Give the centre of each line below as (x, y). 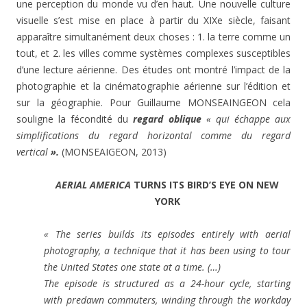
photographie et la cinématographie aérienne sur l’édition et (153, 86)
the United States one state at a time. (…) (132, 267)
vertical (34, 151)
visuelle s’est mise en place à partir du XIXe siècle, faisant (153, 20)
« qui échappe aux (248, 119)
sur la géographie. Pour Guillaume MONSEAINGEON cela (153, 102)
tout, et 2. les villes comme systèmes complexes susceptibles (153, 53)
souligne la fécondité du (75, 119)
